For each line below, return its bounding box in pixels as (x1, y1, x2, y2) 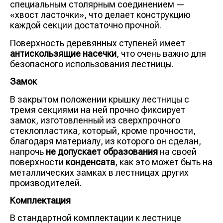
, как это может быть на (115, 156, 213, 167)
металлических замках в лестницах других (10, 167, 189, 178)
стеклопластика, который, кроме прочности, (10, 125, 196, 136)
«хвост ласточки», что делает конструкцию (10, 9, 191, 20)
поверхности (10, 156, 66, 167)
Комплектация (10, 195, 71, 206)
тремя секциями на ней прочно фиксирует (10, 104, 185, 115)
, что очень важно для (116, 48, 206, 59)
